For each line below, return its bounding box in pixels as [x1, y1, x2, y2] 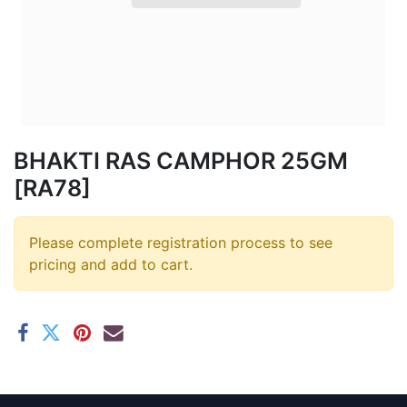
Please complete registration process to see [29, 233, 333, 252]
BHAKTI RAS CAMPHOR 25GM [14, 146, 348, 174]
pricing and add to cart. [29, 254, 193, 273]
